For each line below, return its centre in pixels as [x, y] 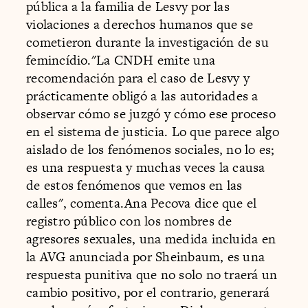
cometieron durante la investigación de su [147, 42]
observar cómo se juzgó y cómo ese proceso [151, 113]
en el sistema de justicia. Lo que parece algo [153, 131]
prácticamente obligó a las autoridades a [142, 96]
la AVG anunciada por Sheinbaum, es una [146, 256]
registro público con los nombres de [129, 221]
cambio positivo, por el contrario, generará [148, 292]
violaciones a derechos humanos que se [140, 24]
